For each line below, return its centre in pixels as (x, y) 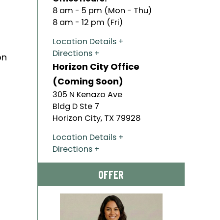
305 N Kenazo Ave (87, 94)
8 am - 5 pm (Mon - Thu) (102, 10)
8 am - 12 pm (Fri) (88, 22)
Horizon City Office (96, 66)
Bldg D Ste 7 (76, 106)
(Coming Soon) (88, 81)
